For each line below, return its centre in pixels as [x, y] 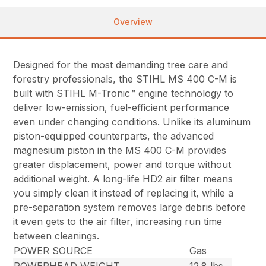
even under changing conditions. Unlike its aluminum [132, 122]
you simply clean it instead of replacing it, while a [123, 193]
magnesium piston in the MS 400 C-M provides [120, 151]
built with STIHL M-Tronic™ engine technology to [123, 94]
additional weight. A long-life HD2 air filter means [123, 179]
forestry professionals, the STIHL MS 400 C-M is [125, 79]
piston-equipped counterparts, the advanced [114, 136]
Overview [133, 22]
